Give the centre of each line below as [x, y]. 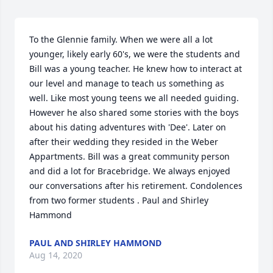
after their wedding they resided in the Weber [124, 142]
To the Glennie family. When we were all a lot [121, 39]
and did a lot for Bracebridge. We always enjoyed [130, 171]
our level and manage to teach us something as [127, 83]
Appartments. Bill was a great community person [129, 156]
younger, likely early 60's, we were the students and [135, 54]
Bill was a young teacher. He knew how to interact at [136, 69]
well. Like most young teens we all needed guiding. [134, 98]
